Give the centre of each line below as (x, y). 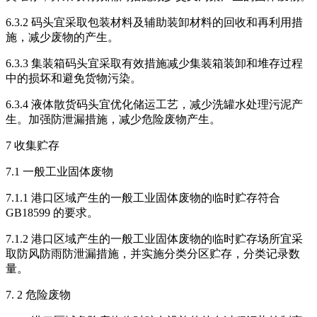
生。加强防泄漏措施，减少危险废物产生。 (113, 120)
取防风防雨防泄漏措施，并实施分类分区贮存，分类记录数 (153, 254)
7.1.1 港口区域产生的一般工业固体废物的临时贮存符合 (143, 198)
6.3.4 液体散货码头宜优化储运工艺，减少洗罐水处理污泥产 (154, 105)
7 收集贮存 (33, 146)
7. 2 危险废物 (38, 295)
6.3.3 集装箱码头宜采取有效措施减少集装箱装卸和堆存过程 (154, 64)
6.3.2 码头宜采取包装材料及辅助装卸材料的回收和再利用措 (154, 23)
